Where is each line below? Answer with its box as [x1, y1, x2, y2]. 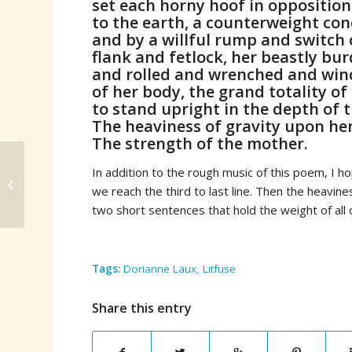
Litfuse [203, 261, 236, 276]
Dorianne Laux [123, 261, 197, 276]
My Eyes [27, 185, 67, 200]
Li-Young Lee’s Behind [27, 169, 130, 183]
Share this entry [92, 299, 192, 317]
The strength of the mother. [92, 133, 309, 155]
